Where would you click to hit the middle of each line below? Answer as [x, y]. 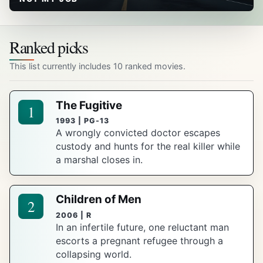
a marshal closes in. [100, 159]
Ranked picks [49, 47]
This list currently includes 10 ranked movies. [97, 66]
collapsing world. [94, 254]
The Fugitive [89, 105]
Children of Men [99, 200]
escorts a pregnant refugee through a [140, 240]
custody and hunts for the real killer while [148, 146]
